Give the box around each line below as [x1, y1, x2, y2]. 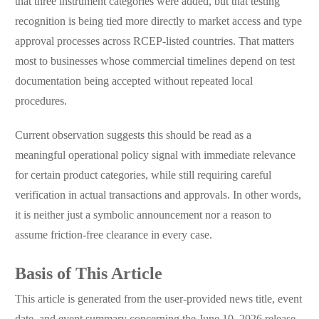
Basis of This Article [14, 266, 162, 284]
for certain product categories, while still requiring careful [14, 169, 271, 182]
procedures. [14, 95, 67, 108]
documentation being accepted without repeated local [14, 75, 253, 88]
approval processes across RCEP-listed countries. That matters [14, 36, 294, 48]
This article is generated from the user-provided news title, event [14, 293, 302, 306]
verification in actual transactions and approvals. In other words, [14, 189, 301, 202]
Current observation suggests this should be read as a [14, 130, 251, 142]
